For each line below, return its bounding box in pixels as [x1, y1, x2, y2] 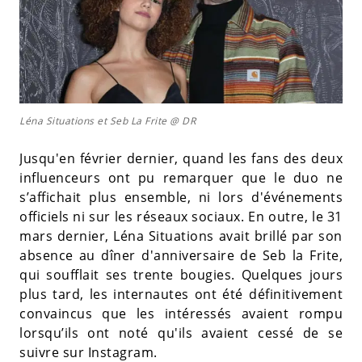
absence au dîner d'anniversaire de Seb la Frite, [19, 246, 343, 264]
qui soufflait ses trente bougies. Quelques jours [19, 265, 343, 284]
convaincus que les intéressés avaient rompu [19, 304, 343, 322]
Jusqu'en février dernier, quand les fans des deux [19, 149, 343, 167]
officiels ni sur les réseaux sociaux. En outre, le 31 [19, 207, 343, 225]
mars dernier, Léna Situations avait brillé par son [19, 226, 343, 245]
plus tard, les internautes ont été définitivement [19, 284, 343, 303]
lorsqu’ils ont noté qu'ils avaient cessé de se [19, 323, 343, 342]
